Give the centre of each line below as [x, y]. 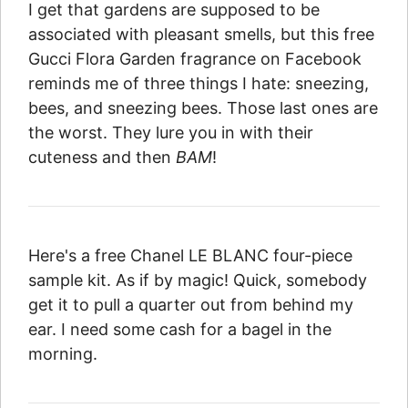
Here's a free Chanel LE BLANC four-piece [190, 256]
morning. [63, 354]
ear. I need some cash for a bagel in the [180, 330]
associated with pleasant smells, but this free [201, 35]
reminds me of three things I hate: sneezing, [199, 84]
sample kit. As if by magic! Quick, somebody [198, 280]
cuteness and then [102, 158]
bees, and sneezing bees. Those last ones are [203, 108]
